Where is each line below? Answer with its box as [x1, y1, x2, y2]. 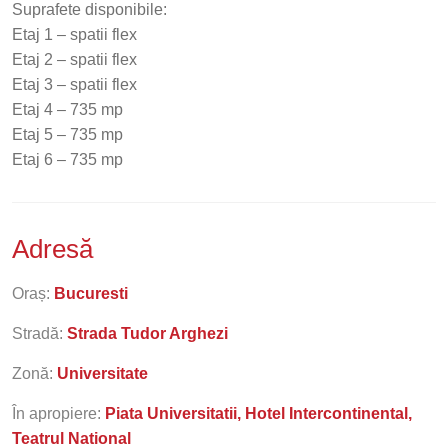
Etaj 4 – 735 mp [12, 101, 123, 118]
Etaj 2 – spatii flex [12, 51, 137, 68]
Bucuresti [54, 285, 128, 302]
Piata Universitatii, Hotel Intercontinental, [105, 405, 412, 422]
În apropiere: [12, 405, 105, 422]
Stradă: [12, 325, 67, 342]
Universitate [57, 365, 148, 382]
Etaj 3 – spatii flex [12, 76, 137, 93]
